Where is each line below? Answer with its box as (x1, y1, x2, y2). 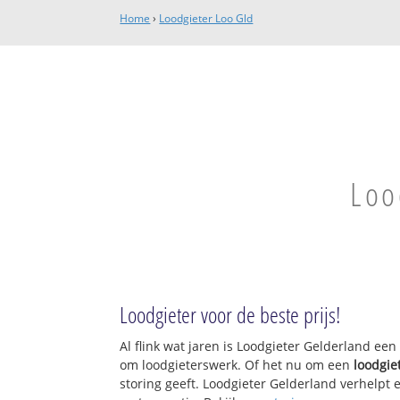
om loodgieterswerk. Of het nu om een (120, 356, 354, 374)
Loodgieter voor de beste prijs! (120, 299, 342, 330)
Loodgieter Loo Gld (159, 11, 254, 26)
